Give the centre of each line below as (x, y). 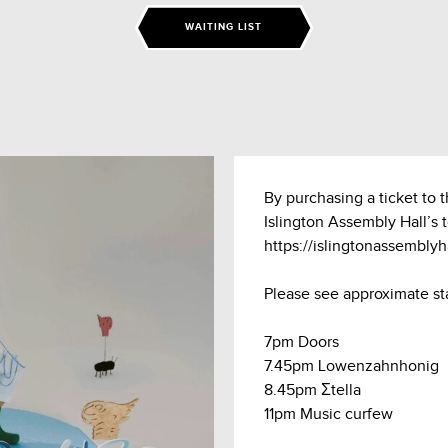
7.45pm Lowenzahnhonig (351, 366)
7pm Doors (301, 342)
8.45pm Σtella (312, 390)
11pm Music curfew (328, 414)
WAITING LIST (223, 27)
